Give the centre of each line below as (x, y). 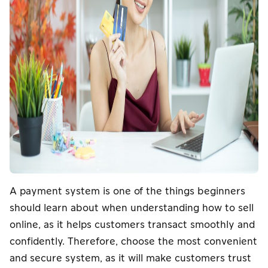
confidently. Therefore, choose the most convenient (133, 241)
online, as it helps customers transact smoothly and (132, 225)
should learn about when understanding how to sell (132, 208)
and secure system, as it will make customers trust (130, 258)
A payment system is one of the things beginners (127, 191)
